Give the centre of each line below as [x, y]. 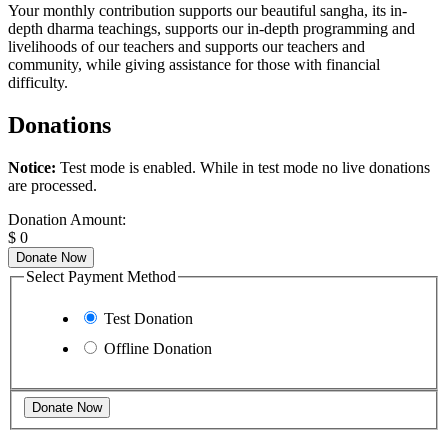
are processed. [52, 186]
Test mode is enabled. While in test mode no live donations [243, 168]
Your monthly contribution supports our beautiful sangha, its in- [207, 11]
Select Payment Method [101, 277]
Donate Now [51, 258]
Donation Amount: [67, 220]
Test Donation [148, 318]
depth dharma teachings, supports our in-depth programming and [211, 29]
